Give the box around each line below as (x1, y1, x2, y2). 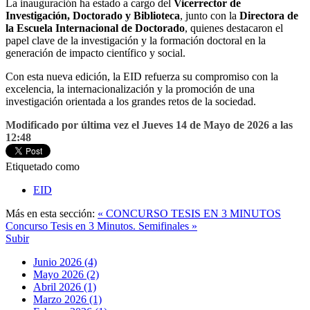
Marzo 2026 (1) (33, 293, 102, 306)
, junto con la (180, 10, 239, 22)
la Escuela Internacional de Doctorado (6, 22, 185, 35)
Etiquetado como (6, 161, 80, 173)
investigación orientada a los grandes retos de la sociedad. (6, 95, 256, 108)
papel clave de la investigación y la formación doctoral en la (6, 35, 266, 47)
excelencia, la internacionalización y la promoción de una (6, 83, 255, 95)
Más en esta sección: (6, 208, 95, 220)
